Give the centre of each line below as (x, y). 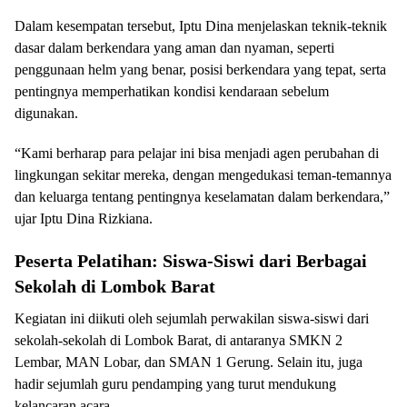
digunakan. (46, 113)
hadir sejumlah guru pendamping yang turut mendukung (175, 384)
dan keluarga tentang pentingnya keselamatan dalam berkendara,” (202, 197)
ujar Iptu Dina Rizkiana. (84, 218)
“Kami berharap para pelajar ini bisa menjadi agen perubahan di (197, 153)
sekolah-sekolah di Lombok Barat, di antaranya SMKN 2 (179, 340)
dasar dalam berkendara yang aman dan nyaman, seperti (174, 48)
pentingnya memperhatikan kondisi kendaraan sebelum (172, 91)
